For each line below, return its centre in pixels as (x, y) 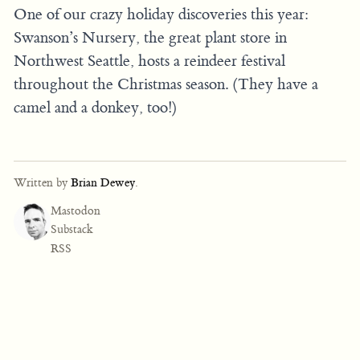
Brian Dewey (103, 182)
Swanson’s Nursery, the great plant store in (150, 37)
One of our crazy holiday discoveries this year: (161, 14)
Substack (72, 230)
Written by (42, 182)
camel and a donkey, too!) (95, 107)
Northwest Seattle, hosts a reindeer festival (149, 61)
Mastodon (75, 211)
